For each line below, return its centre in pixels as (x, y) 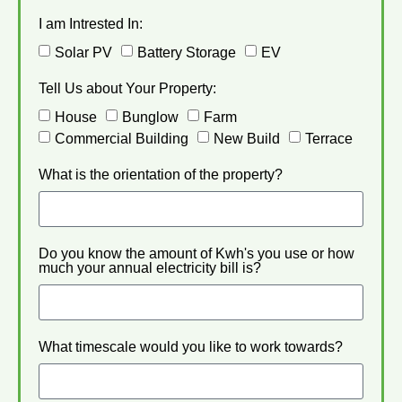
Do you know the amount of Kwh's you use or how (197, 254)
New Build (247, 139)
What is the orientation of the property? (161, 175)
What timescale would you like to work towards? (191, 347)
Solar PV (83, 53)
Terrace (329, 139)
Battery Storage (187, 53)
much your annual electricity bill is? (150, 268)
